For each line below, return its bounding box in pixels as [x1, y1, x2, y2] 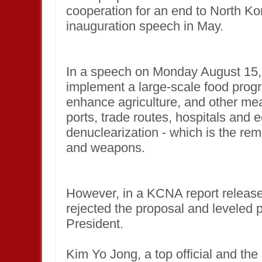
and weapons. [66, 140, 145, 155]
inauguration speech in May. [66, 19, 227, 33]
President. [66, 216, 123, 231]
